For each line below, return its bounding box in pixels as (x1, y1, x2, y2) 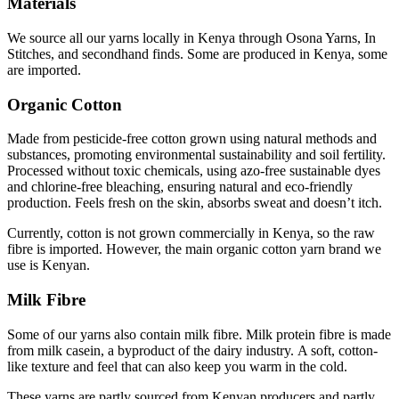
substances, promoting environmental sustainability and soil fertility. (7, 147, 386, 163)
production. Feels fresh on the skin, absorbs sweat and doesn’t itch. (7, 195, 382, 211)
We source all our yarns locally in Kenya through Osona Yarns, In (7, 29, 376, 45)
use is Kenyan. (7, 257, 90, 273)
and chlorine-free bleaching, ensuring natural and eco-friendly (7, 179, 353, 195)
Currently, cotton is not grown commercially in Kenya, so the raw (7, 225, 375, 241)
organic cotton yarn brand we (216, 241, 381, 257)
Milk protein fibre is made (246, 326, 391, 342)
